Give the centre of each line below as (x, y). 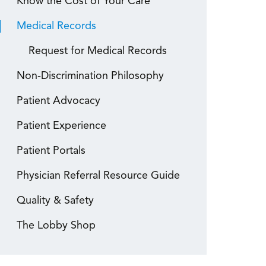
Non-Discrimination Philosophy (90, 76)
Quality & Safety (55, 201)
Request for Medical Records (98, 51)
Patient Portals (51, 151)
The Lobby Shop (56, 226)
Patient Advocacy (58, 101)
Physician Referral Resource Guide (98, 176)
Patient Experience (61, 126)
